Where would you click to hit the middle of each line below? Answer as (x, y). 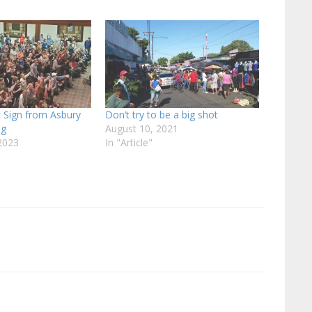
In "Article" (128, 143)
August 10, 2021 (141, 129)
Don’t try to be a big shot (161, 115)
